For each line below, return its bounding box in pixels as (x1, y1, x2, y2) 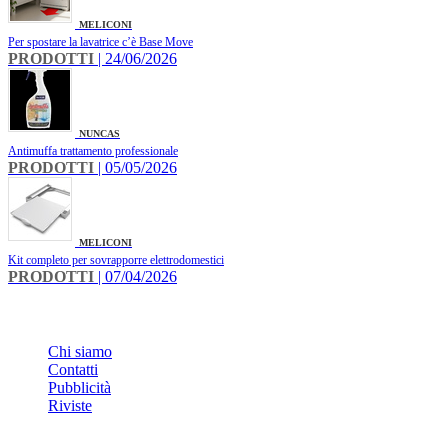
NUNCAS (79, 128, 120, 140)
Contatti (48, 361, 98, 379)
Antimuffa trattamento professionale (8, 144, 178, 159)
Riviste (48, 397, 92, 415)
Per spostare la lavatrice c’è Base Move (8, 35, 193, 50)
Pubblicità (48, 379, 111, 397)
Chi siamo (48, 343, 112, 361)
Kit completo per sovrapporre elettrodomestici (8, 253, 224, 268)
